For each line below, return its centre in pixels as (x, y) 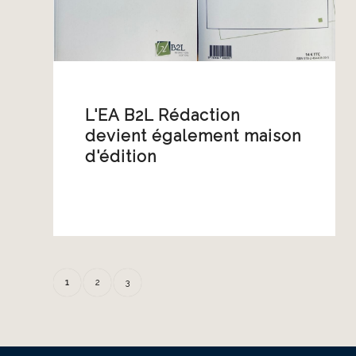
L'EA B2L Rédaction (163, 115)
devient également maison (193, 136)
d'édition (121, 157)
